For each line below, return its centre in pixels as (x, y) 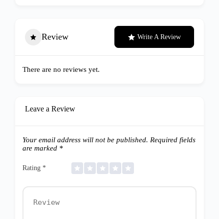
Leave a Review (50, 109)
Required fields (172, 140)
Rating (33, 168)
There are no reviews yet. (61, 69)
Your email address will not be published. (85, 140)
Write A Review (159, 37)
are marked (41, 148)
